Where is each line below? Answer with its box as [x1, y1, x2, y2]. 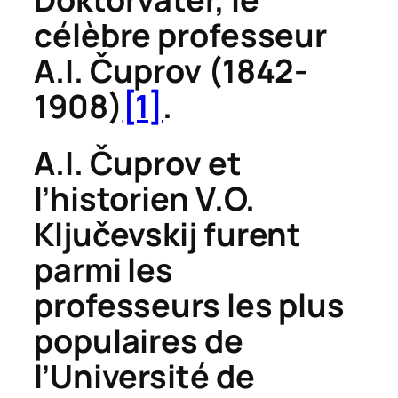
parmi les [34, 248, 174, 292]
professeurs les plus [34, 283, 345, 328]
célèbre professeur [34, 13, 328, 58]
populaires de [34, 319, 243, 363]
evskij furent [109, 212, 302, 257]
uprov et [113, 141, 242, 186]
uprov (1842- [113, 49, 308, 93]
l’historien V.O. [34, 177, 256, 221]
